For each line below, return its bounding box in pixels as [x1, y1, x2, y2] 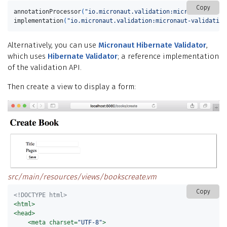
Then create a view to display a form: [8, 82, 136, 91]
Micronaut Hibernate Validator [98, 40, 206, 50]
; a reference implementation [118, 51, 219, 61]
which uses [8, 51, 48, 61]
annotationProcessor [14, 8, 82, 15]
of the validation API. [8, 62, 82, 72]
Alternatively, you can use [8, 40, 98, 50]
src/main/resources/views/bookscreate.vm [8, 172, 157, 182]
